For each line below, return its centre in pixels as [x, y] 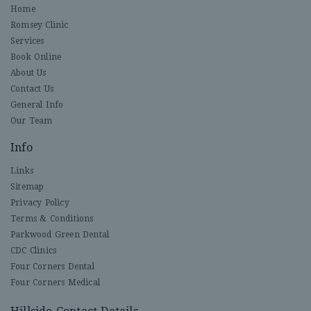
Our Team [32, 120]
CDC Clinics [34, 250]
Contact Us [32, 89]
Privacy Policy [40, 202]
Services [27, 41]
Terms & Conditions [52, 218]
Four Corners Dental [52, 266]
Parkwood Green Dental [60, 234]
